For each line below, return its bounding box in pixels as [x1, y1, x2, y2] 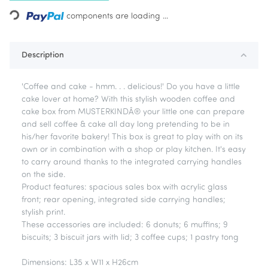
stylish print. [22, 208, 65, 218]
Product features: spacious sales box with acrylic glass [22, 183, 227, 193]
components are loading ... [66, 12, 169, 22]
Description [22, 51, 64, 60]
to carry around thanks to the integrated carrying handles [22, 158, 242, 167]
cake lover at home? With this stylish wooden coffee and [22, 95, 235, 105]
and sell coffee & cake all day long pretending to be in [22, 120, 230, 130]
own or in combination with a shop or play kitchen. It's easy [22, 145, 246, 155]
